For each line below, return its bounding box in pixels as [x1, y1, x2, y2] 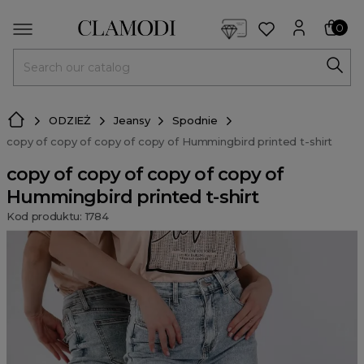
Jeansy [114, 114, 150, 127]
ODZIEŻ [49, 114, 92, 127]
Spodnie [172, 114, 218, 127]
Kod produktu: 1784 [6, 210, 109, 223]
